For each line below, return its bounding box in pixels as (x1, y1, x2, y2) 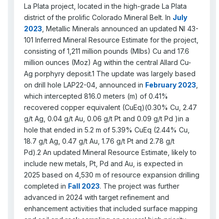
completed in (24, 181, 68, 190)
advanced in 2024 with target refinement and (24, 193, 169, 201)
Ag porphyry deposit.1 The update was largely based (24, 69, 196, 78)
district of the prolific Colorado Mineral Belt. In (24, 13, 173, 22)
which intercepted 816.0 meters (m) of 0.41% (24, 91, 168, 100)
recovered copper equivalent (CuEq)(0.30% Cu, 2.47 (24, 103, 197, 111)
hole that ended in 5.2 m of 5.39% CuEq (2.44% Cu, (24, 125, 190, 134)
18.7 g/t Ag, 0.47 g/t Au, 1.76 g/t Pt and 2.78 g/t (24, 136, 175, 145)
